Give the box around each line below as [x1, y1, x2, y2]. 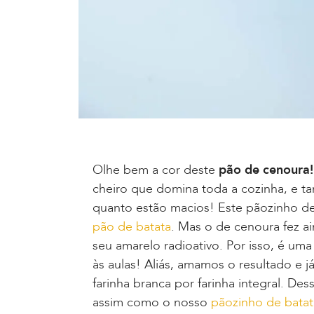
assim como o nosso [93, 294, 211, 312]
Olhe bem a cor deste [93, 161, 215, 179]
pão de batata [93, 218, 171, 236]
